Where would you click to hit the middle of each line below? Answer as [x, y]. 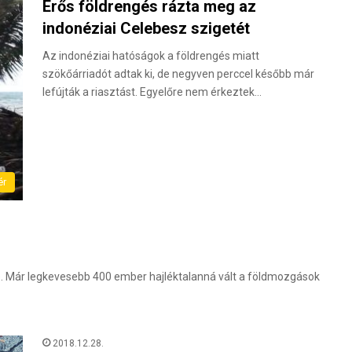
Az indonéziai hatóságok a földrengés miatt [151, 56]
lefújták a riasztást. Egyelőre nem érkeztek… [152, 92]
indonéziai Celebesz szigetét [146, 29]
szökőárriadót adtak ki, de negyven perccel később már [178, 74]
